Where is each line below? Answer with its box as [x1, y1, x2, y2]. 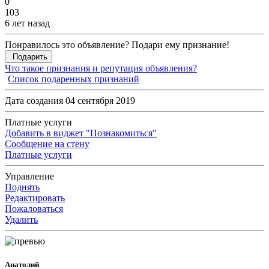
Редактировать [5, 193, 65, 204]
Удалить [5, 214, 38, 225]
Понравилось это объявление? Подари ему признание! [5, 40, 229, 50]
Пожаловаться [5, 204, 63, 214]
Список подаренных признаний [8, 74, 139, 85]
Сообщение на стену [5, 139, 89, 150]
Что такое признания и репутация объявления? [5, 63, 197, 74]
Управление [5, 171, 54, 182]
